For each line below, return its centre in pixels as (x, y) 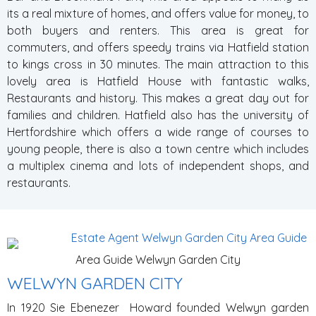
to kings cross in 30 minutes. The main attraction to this (158, 64)
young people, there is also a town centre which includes (158, 149)
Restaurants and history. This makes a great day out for (158, 98)
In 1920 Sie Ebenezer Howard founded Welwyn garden (158, 308)
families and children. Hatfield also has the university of (158, 115)
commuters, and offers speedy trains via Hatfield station (158, 47)
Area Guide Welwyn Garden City (158, 260)
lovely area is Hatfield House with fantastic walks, (158, 81)
